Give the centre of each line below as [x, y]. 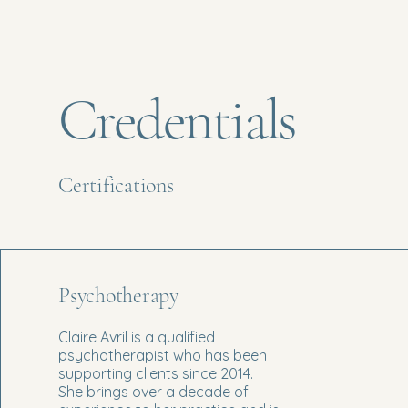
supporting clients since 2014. [156, 373]
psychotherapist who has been [163, 355]
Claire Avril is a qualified [137, 337]
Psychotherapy [118, 295]
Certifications [116, 185]
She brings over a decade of [153, 391]
